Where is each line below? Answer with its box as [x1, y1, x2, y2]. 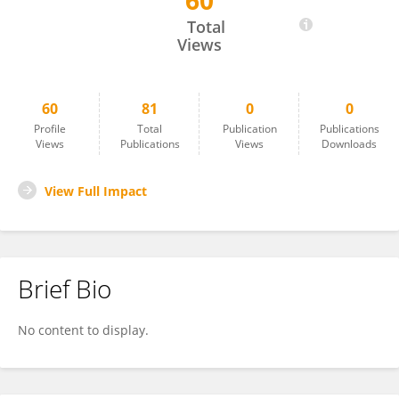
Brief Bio [18, 272, 111, 305]
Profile [34, 121, 66, 136]
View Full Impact [45, 183, 147, 199]
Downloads [322, 136, 377, 151]
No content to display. [18, 322, 149, 338]
